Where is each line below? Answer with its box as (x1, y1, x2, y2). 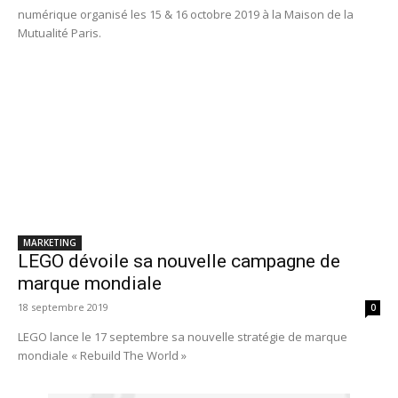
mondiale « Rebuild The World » (18, 346, 187, 363)
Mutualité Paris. (18, 24, 101, 41)
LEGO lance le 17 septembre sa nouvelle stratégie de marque (18, 328, 347, 345)
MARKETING (23, 235, 76, 249)
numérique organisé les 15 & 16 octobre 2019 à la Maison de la (18, 5, 354, 22)
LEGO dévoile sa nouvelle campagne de (18, 250, 340, 272)
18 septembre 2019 (18, 299, 108, 314)
